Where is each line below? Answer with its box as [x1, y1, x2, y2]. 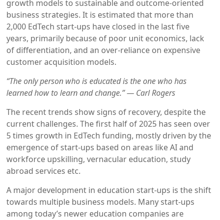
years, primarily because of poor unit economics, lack [6, 33, 205, 44]
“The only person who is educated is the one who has [6, 76, 187, 86]
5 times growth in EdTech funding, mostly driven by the [6, 130, 212, 141]
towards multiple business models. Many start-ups [6, 196, 195, 207]
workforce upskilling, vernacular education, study [6, 154, 191, 165]
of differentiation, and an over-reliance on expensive [6, 45, 201, 55]
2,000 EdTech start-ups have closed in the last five [6, 21, 190, 32]
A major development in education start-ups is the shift [6, 185, 212, 195]
